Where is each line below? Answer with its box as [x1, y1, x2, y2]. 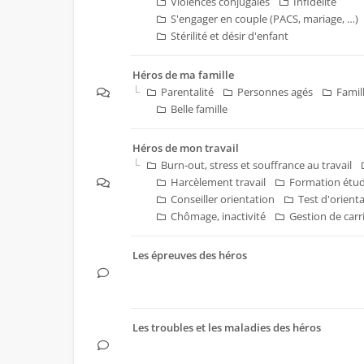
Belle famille [171, 102, 227, 116]
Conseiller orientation [171, 192, 275, 206]
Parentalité [161, 84, 214, 99]
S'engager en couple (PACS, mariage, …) [171, 11, 358, 26]
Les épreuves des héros [132, 248, 247, 262]
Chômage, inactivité [171, 209, 266, 223]
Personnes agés [237, 84, 313, 99]
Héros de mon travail [132, 141, 239, 155]
